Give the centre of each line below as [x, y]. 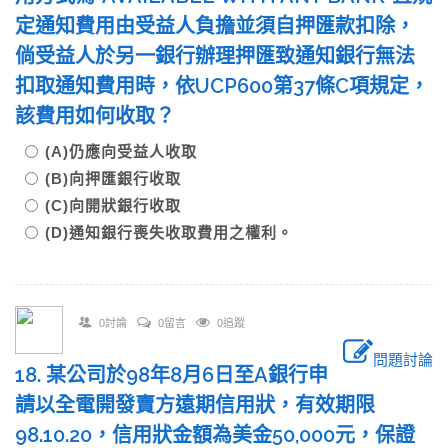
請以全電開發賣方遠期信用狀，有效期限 [195, 405]
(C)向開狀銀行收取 [113, 205]
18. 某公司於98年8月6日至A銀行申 [171, 375]
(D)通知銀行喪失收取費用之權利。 [169, 232]
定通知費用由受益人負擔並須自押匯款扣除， [215, 26]
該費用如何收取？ [95, 116]
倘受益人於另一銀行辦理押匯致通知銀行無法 [215, 56]
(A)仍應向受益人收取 [121, 151]
